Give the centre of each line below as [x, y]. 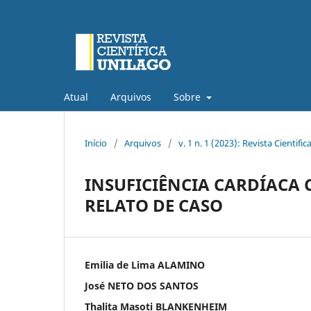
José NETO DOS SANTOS [142, 285]
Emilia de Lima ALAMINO [145, 264]
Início [96, 143]
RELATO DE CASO [154, 205]
